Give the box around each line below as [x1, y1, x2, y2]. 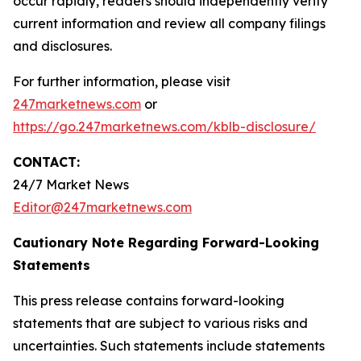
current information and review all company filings [13, 15, 326, 31]
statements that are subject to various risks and [13, 315, 308, 331]
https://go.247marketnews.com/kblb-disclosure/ [13, 118, 316, 135]
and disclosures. [13, 38, 112, 54]
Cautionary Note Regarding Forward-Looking [13, 234, 319, 251]
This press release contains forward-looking [13, 293, 284, 309]
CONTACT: [13, 154, 80, 170]
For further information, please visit [13, 73, 230, 89]
